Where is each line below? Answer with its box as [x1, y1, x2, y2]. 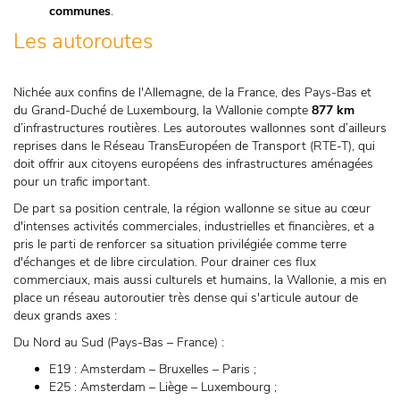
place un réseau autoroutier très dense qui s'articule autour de [13, 289, 358, 306]
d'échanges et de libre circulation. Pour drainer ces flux [13, 254, 316, 271]
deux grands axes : [13, 307, 117, 324]
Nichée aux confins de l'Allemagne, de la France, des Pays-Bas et [13, 84, 371, 101]
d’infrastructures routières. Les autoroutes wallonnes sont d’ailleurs [13, 120, 387, 137]
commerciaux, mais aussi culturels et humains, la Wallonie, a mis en [13, 271, 387, 288]
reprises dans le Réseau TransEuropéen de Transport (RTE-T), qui [13, 137, 375, 154]
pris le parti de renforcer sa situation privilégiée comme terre [13, 236, 346, 253]
